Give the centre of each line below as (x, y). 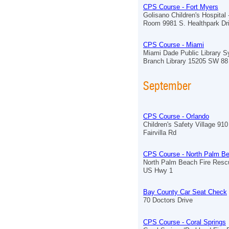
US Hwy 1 (158, 171)
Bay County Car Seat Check (185, 192)
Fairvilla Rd (160, 133)
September (167, 85)
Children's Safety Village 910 (186, 125)
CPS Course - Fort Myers (181, 7)
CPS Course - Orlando (176, 117)
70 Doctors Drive (168, 200)
